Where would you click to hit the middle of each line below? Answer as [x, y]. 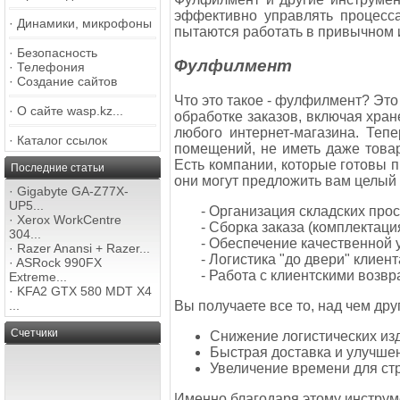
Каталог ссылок [62, 140]
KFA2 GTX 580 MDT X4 [84, 291]
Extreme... [38, 277]
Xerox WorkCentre [69, 220]
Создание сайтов [67, 81]
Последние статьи [58, 168]
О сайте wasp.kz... [70, 111]
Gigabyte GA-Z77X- [73, 191]
